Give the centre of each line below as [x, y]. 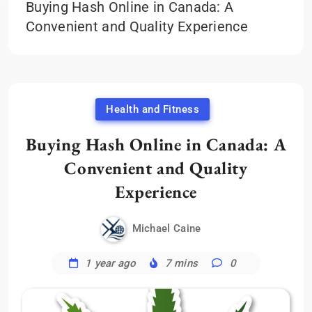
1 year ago [111, 264]
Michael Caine [166, 229]
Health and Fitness [153, 110]
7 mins [181, 264]
